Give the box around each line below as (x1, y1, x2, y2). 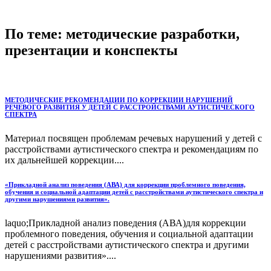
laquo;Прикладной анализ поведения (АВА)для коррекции (5, 218, 246, 229)
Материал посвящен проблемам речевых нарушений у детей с (5, 133, 262, 144)
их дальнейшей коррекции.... (5, 155, 124, 166)
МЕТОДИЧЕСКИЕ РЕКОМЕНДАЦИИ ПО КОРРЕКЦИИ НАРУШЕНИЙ (5, 96, 233, 104)
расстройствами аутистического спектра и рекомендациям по (5, 144, 258, 155)
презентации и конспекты (5, 42, 178, 58)
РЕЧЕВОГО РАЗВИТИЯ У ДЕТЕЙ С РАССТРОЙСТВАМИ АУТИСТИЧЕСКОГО (5, 103, 255, 111)
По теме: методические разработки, (5, 25, 240, 42)
